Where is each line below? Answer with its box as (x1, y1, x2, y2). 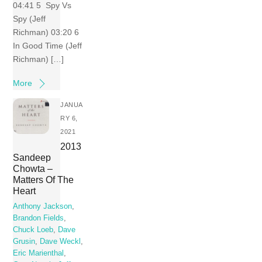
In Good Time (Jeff (13, 40, 82, 50)
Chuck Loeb (13, 225, 54, 234)
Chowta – (13, 163, 53, 174)
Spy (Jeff (13, 13, 46, 23)
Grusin (13, 237, 36, 246)
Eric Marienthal (13, 249, 64, 257)
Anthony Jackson (13, 202, 73, 211)
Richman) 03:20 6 (13, 27, 82, 37)
